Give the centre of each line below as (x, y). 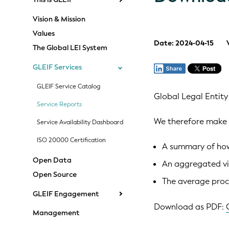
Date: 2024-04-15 (184, 43)
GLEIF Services (57, 67)
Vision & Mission (59, 19)
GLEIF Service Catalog (68, 86)
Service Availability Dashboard (80, 122)
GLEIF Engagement (66, 194)
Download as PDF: (190, 207)
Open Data (52, 160)
